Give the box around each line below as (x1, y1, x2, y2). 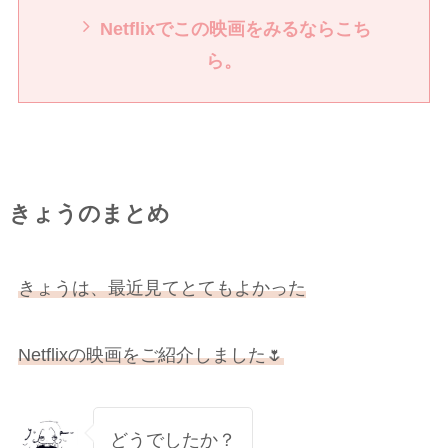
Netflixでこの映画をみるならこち (100, 19, 371, 40)
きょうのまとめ (8, 201, 170, 226)
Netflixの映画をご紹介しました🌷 (17, 345, 284, 366)
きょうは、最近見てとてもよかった (17, 277, 306, 298)
